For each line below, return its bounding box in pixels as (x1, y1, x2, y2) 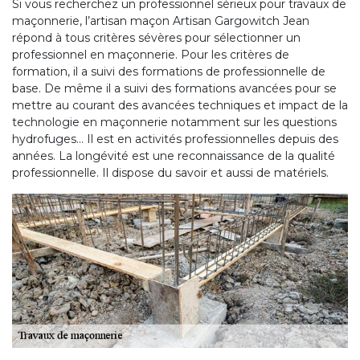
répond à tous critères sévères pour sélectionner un (12, 30, 301, 45)
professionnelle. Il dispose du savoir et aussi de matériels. (12, 165, 329, 180)
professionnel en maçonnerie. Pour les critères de (12, 47, 289, 62)
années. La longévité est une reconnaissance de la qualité (12, 148, 335, 163)
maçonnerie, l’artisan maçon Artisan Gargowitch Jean (12, 13, 309, 28)
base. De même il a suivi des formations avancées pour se (12, 80, 337, 96)
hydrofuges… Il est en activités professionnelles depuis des (12, 131, 338, 146)
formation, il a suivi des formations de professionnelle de (12, 63, 325, 79)
